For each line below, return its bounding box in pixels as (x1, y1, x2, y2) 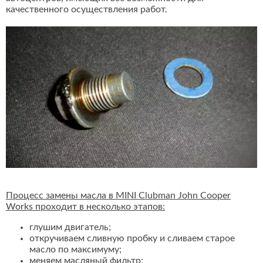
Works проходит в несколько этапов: (6, 202, 165, 212)
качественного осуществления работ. (6, 5, 167, 15)
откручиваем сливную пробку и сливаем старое (29, 234, 235, 244)
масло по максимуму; (29, 245, 122, 255)
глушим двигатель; (29, 222, 111, 232)
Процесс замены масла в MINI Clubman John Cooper (6, 191, 231, 201)
